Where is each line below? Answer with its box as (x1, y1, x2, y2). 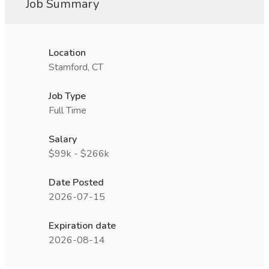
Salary (49, 133, 77, 146)
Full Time (49, 104, 86, 117)
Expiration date (49, 219, 116, 232)
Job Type (49, 89, 86, 103)
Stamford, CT (49, 61, 103, 74)
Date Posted (49, 176, 104, 189)
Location (49, 46, 86, 59)
